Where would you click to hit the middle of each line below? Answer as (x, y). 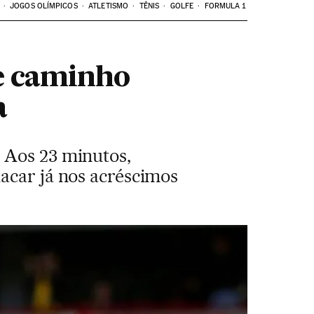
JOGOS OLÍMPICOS (44, 6)
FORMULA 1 (225, 6)
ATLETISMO (109, 6)
